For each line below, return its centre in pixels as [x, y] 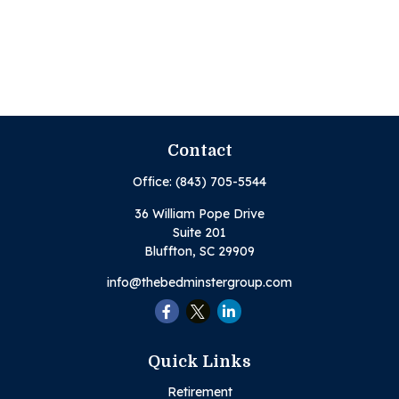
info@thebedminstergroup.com [199, 282]
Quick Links [199, 362]
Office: [154, 182]
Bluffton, [170, 251]
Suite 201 [199, 232]
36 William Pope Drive [199, 214]
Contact [199, 151]
